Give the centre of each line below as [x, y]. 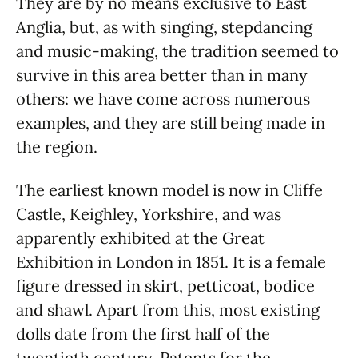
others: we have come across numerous [163, 99]
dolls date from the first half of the [143, 334]
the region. [57, 147]
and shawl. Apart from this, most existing [168, 310]
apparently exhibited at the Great [140, 238]
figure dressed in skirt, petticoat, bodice [165, 286]
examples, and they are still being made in [171, 123]
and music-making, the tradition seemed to [177, 51]
